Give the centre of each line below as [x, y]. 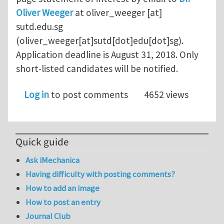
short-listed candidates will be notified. [97, 68]
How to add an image [63, 188]
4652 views [166, 94]
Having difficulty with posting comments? [100, 174]
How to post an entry [63, 202]
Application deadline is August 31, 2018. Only [107, 54]
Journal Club [48, 216]
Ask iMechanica [53, 160]
